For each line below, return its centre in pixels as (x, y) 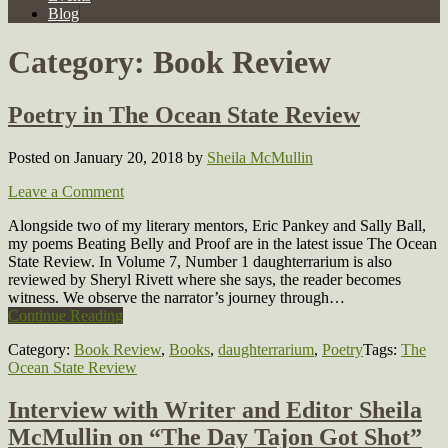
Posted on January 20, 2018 (97, 158)
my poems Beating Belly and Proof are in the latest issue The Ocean (222, 244)
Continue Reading (65, 316)
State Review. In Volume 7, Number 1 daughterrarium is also (200, 262)
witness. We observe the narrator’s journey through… (176, 298)
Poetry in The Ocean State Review (184, 115)
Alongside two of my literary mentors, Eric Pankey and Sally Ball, (217, 226)
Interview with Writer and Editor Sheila (215, 410)
